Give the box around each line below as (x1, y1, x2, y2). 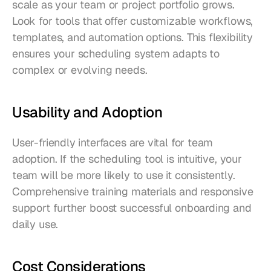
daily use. (12, 217, 59, 232)
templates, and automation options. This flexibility (12, 30, 253, 45)
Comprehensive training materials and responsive (12, 184, 253, 199)
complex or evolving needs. (12, 63, 148, 77)
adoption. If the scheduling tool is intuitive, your (12, 152, 242, 166)
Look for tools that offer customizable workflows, (12, 14, 253, 28)
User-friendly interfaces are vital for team (12, 135, 214, 150)
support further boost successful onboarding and (12, 201, 252, 215)
